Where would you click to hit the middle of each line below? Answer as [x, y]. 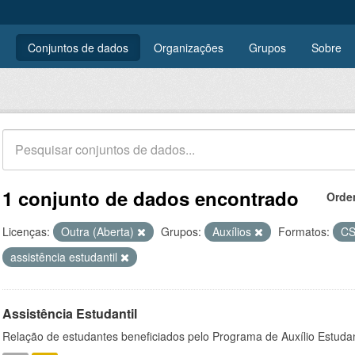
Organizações [189, 48]
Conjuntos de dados [78, 48]
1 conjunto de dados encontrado [151, 198]
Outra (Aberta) [99, 231]
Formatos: [304, 231]
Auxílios [233, 231]
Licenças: [26, 231]
